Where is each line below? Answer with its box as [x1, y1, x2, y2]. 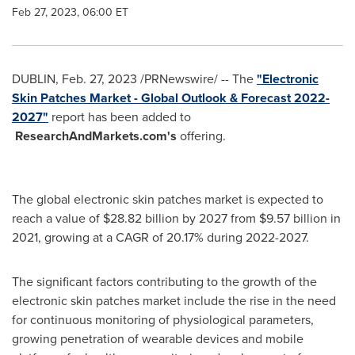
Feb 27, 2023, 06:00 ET [12, 4, 128, 21]
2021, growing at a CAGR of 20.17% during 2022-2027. [12, 228, 309, 246]
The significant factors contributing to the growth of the [12, 273, 317, 291]
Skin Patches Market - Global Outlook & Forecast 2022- [12, 89, 330, 107]
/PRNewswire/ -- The [137, 70, 257, 88]
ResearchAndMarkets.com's [12, 127, 177, 145]
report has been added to [48, 108, 191, 126]
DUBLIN [12, 70, 55, 88]
